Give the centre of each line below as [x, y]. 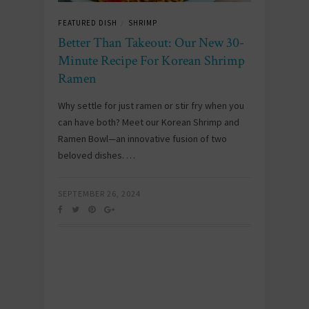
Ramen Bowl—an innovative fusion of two [142, 139]
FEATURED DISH [88, 23]
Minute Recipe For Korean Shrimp [151, 61]
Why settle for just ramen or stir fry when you [151, 106]
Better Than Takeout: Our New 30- [151, 43]
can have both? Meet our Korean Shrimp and [149, 122]
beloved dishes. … [97, 155]
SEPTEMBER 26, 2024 [99, 193]
